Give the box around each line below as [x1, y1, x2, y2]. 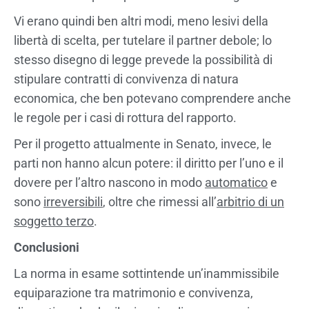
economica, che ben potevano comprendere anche [14, 90, 291, 106]
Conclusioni [14, 239, 79, 255]
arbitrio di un [217, 194, 284, 209]
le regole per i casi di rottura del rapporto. [14, 110, 237, 125]
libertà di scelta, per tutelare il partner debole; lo [14, 32, 272, 48]
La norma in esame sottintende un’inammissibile [14, 266, 279, 281]
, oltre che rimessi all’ [103, 194, 217, 209]
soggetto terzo [14, 213, 94, 228]
